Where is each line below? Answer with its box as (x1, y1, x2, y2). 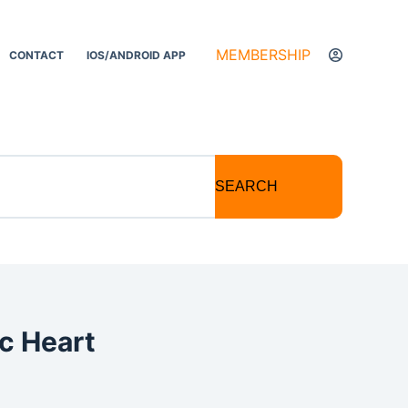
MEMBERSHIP (215, 46, 311, 64)
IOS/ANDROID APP (87, 47, 187, 62)
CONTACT (9, 47, 65, 62)
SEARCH (215, 178, 278, 194)
